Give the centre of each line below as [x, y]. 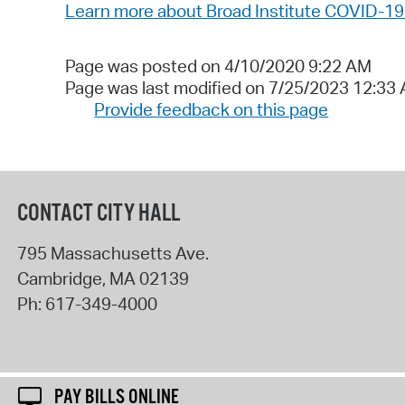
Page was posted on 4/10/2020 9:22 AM [218, 66]
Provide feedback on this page [212, 110]
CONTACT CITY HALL [98, 213]
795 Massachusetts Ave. [113, 253]
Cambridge [59, 278]
